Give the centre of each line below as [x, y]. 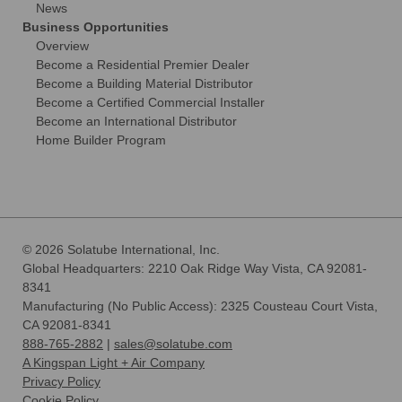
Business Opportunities [96, 26]
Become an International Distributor [136, 121]
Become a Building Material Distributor [144, 83]
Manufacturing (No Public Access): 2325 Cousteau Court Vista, [200, 306]
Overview [62, 45]
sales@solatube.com [173, 343]
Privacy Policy [61, 381]
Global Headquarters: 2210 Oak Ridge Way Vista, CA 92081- [195, 268]
